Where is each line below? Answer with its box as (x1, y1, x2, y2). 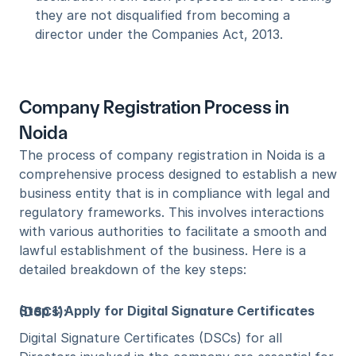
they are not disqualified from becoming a (35, 7, 290, 23)
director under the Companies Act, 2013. (35, 26, 283, 42)
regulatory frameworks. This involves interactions (19, 204, 324, 220)
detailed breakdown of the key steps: (19, 261, 246, 277)
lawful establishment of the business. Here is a (19, 242, 306, 258)
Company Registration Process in (19, 96, 289, 118)
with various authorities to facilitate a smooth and (19, 223, 327, 239)
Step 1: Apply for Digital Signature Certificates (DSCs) (19, 304, 64, 319)
